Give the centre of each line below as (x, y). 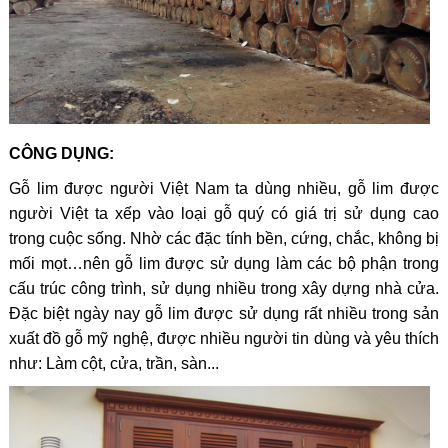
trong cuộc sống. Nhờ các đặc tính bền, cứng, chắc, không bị (224, 238)
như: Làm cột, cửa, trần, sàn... (113, 363)
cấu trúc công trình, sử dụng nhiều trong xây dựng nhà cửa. (224, 288)
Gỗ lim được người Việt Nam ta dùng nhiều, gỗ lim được (224, 188)
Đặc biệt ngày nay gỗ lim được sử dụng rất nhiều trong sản (224, 313)
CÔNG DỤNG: (61, 153)
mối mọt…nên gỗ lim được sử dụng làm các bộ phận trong (224, 263)
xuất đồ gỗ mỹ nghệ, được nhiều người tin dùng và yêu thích (224, 338)
